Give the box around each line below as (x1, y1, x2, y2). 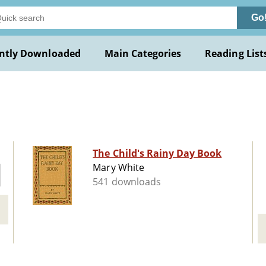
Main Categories (104, 47, 182, 60)
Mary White (93, 161, 144, 175)
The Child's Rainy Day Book (93, 147, 222, 160)
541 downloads (93, 175, 161, 189)
